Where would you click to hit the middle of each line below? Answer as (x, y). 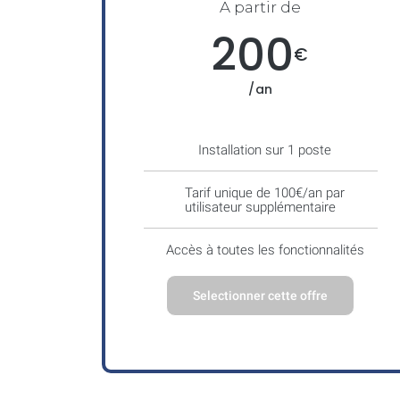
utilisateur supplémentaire (261, 207)
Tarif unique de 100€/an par (265, 192)
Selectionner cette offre (261, 295)
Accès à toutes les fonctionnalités (265, 250)
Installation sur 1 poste (265, 150)
